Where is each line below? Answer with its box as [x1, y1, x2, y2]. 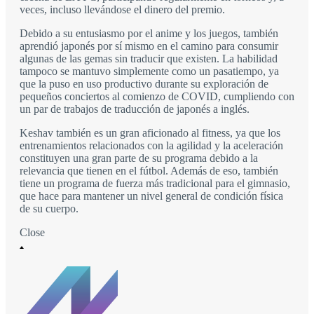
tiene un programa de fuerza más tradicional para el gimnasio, [20, 177, 290, 190]
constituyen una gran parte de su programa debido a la [20, 152, 258, 165]
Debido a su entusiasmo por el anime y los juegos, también [20, 27, 278, 40]
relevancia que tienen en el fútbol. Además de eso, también [20, 165, 278, 177]
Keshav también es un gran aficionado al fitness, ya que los [20, 127, 280, 139]
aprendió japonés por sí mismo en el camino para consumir [20, 40, 278, 53]
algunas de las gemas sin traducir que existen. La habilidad [20, 53, 278, 65]
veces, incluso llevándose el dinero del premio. [20, 4, 225, 16]
